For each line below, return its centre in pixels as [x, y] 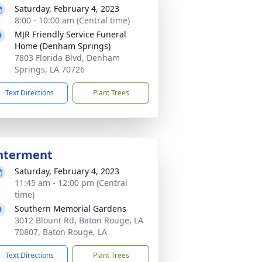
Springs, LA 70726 [50, 69]
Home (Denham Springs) [63, 46]
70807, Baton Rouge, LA [61, 232]
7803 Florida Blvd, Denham [67, 58]
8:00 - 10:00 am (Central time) [72, 20]
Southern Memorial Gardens [70, 208]
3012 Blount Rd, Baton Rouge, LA [79, 220]
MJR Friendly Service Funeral [70, 34]
